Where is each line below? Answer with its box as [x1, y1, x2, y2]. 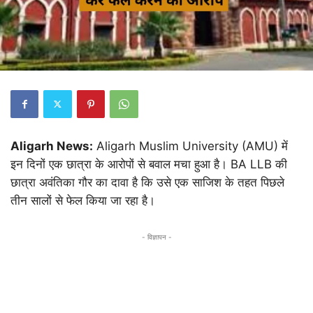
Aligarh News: [10, 138, 93, 153]
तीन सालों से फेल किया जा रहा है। [10, 193, 155, 208]
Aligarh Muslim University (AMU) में [93, 138, 288, 153]
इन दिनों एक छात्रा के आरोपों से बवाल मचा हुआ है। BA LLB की [10, 156, 287, 171]
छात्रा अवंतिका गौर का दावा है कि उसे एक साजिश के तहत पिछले [10, 175, 284, 189]
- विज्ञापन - [141, 232, 172, 241]
